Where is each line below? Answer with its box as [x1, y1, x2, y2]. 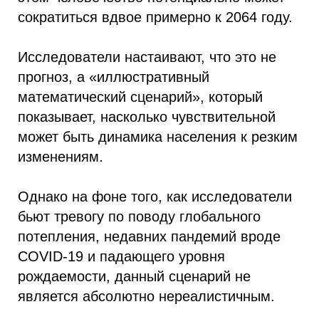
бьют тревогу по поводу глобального [18, 209, 261, 224]
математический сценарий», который [18, 89, 263, 105]
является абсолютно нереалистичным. [18, 288, 275, 304]
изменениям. [18, 149, 103, 164]
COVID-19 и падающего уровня [18, 249, 225, 264]
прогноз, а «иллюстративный [18, 69, 209, 85]
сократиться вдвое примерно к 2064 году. [18, 9, 293, 25]
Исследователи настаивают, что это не [18, 49, 276, 65]
